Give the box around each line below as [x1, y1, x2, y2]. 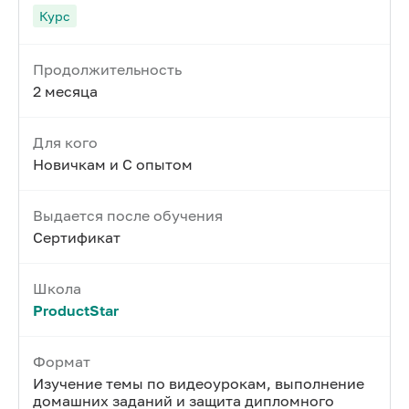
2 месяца [33, 82, 98, 100]
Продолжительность [33, 60, 182, 79]
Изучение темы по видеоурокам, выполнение [33, 374, 364, 393]
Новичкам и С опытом [33, 155, 193, 173]
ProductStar [33, 301, 119, 320]
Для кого [33, 133, 98, 152]
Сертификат [33, 228, 121, 246]
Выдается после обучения [33, 206, 223, 225]
